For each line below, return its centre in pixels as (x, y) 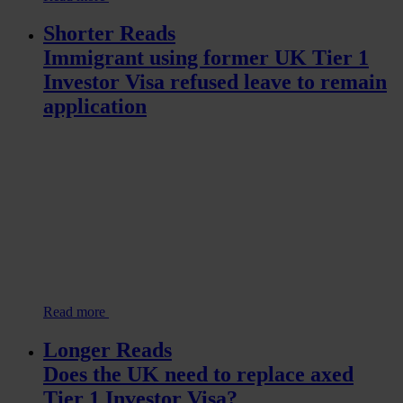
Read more (76, 312)
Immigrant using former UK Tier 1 (206, 58)
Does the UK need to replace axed (198, 375)
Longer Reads (107, 350)
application (95, 107)
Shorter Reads (109, 34)
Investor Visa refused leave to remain (215, 82)
